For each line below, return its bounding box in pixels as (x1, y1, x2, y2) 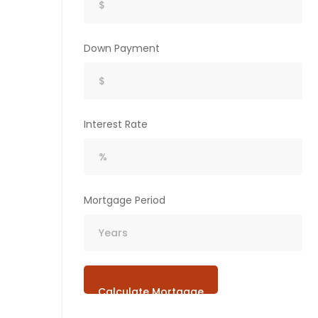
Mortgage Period (84, 193, 165, 207)
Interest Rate (84, 117, 148, 131)
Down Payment (84, 41, 160, 55)
